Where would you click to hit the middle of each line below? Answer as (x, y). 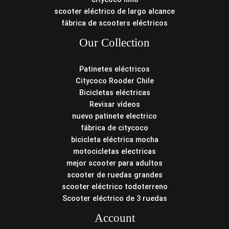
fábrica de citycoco (114, 128)
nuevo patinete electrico (114, 116)
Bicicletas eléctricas (114, 92)
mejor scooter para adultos (114, 163)
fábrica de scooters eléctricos (114, 23)
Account (114, 218)
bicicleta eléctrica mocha (114, 139)
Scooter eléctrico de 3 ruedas (114, 198)
